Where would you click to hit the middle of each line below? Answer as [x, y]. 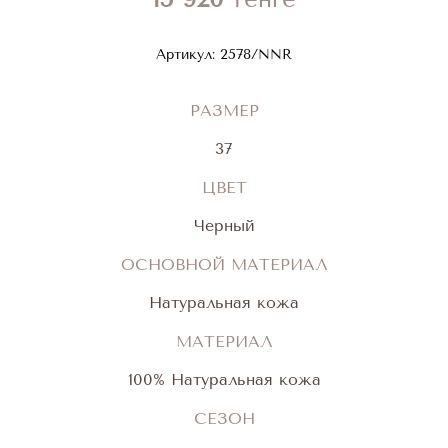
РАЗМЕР [224, 110]
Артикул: [185, 54]
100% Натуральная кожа [224, 379]
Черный [224, 225]
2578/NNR [253, 54]
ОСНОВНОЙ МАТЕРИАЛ [224, 264]
